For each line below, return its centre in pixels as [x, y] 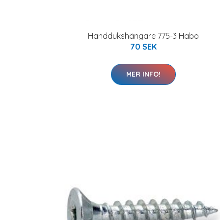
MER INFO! [143, 74]
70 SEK [143, 46]
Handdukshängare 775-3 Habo [143, 36]
